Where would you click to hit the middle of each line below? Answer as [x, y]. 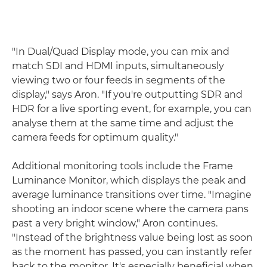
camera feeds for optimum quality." [95, 138]
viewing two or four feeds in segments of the [119, 80]
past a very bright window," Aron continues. [115, 223]
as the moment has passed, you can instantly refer [132, 252]
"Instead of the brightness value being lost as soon [132, 238]
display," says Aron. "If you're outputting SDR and [127, 95]
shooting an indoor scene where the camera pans [130, 209]
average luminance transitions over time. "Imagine [132, 195]
